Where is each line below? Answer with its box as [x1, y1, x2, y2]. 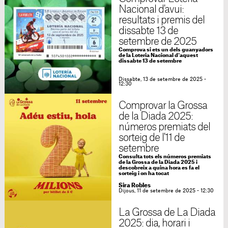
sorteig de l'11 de [118, 133, 185, 144]
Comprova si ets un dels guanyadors [118, 47, 213, 53]
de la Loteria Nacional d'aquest [118, 53, 198, 59]
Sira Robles [118, 183, 151, 189]
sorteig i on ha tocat [118, 171, 169, 177]
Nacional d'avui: [118, 5, 184, 15]
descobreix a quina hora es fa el [118, 165, 199, 171]
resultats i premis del [118, 15, 205, 26]
